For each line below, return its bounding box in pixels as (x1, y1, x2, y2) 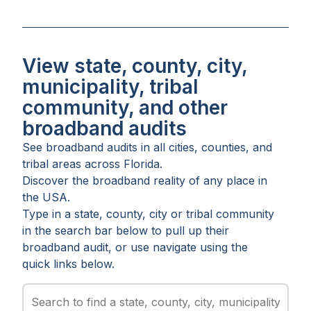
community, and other (22, 95, 228, 119)
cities (169, 140, 194, 154)
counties (201, 140, 246, 154)
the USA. (22, 190, 70, 204)
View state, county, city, (22, 53, 247, 78)
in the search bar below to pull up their (22, 223, 229, 237)
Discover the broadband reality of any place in (22, 173, 267, 187)
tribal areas (22, 156, 81, 171)
